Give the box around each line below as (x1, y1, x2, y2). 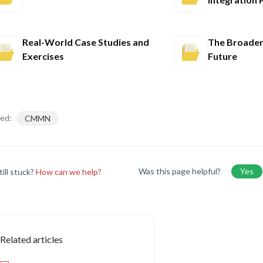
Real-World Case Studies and (22, 36, 150, 48)
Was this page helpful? (138, 166, 222, 176)
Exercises (22, 50, 65, 62)
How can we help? (36, 166, 102, 177)
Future (207, 50, 237, 62)
